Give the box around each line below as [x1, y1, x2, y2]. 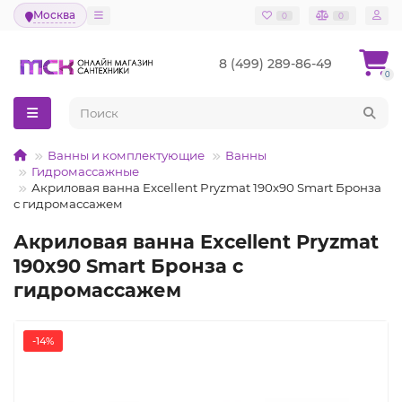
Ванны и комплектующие [48, 148, 205, 162]
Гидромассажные [31, 164, 139, 179]
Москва [33, 8, 75, 22]
